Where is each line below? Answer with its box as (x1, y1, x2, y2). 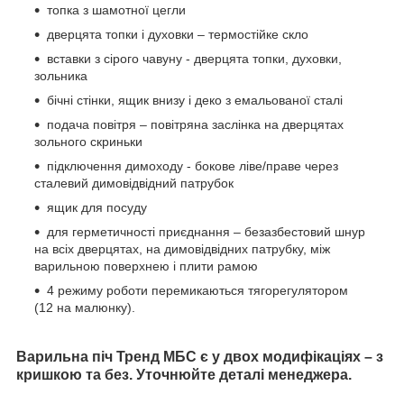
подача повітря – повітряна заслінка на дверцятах (47, 117, 344, 133)
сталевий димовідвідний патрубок (34, 176, 234, 191)
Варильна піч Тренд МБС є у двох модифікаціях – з (16, 349, 383, 365)
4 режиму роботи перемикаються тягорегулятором (47, 283, 348, 298)
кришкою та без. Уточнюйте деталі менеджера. (16, 367, 352, 383)
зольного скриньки (34, 134, 142, 150)
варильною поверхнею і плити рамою (34, 259, 258, 274)
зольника (34, 69, 87, 84)
